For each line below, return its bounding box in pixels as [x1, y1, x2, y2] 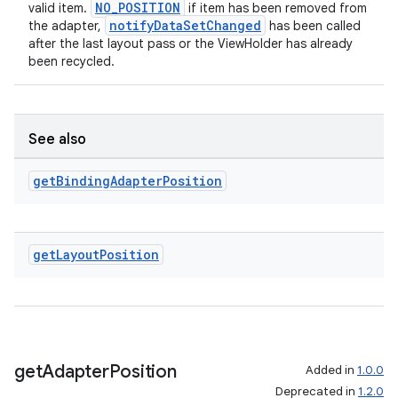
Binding [56, 172, 110, 189]
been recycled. [28, 53, 115, 69]
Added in [306, 362, 357, 378]
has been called [266, 18, 361, 34]
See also [28, 131, 86, 148]
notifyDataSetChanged [109, 17, 261, 34]
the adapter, [28, 18, 105, 34]
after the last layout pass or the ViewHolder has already [28, 36, 353, 52]
